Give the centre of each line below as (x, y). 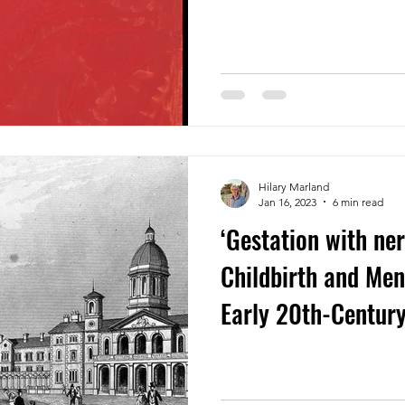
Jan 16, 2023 (287, 202)
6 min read (358, 202)
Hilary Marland (294, 186)
